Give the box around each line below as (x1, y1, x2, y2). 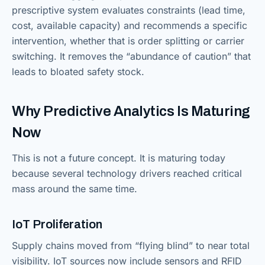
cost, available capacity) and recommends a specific (12, 20, 247, 31)
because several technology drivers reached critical (12, 167, 242, 179)
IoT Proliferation (12, 218, 102, 231)
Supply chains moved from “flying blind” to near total (12, 240, 250, 251)
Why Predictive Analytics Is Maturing (12, 104, 250, 119)
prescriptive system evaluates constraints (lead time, (12, 4, 245, 16)
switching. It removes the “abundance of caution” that (12, 50, 251, 62)
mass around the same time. (12, 183, 137, 195)
